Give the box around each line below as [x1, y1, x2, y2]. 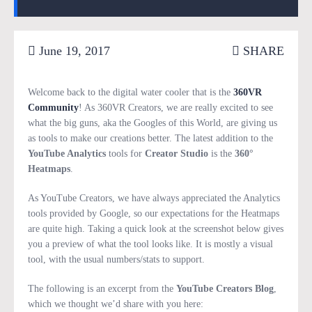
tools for [106, 148, 145, 159]
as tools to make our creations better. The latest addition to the [28, 133, 273, 143]
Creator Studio [145, 148, 208, 159]
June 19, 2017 [36, 44, 110, 58]
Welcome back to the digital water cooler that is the [28, 87, 233, 97]
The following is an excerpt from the [28, 283, 176, 294]
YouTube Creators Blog [176, 283, 274, 294]
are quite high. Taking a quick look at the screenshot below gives [28, 224, 283, 234]
